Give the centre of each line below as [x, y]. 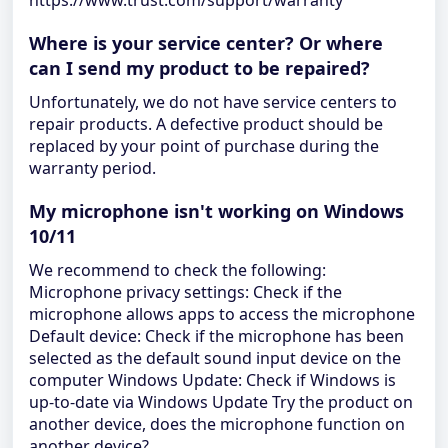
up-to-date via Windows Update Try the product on [221, 402]
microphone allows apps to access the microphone [222, 314]
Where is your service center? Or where [206, 43]
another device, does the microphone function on [217, 424]
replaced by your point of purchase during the [204, 146]
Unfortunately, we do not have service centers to [213, 102]
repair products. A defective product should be [206, 124]
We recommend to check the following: [177, 270]
